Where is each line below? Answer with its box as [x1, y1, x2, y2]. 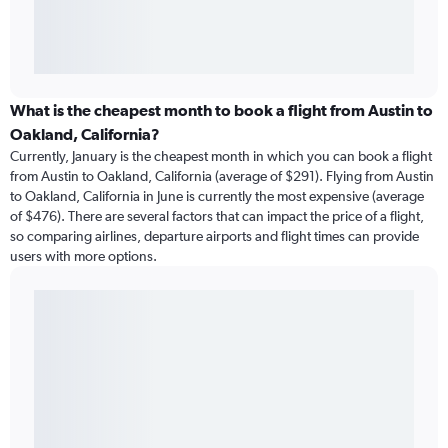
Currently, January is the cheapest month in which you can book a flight [10, 148, 432, 165]
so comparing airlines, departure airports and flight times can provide [10, 228, 419, 245]
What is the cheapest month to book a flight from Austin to [10, 101, 433, 120]
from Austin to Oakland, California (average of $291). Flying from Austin [10, 168, 434, 185]
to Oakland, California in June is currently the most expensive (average [10, 188, 424, 205]
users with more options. [10, 248, 157, 265]
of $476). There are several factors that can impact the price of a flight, [10, 208, 424, 225]
